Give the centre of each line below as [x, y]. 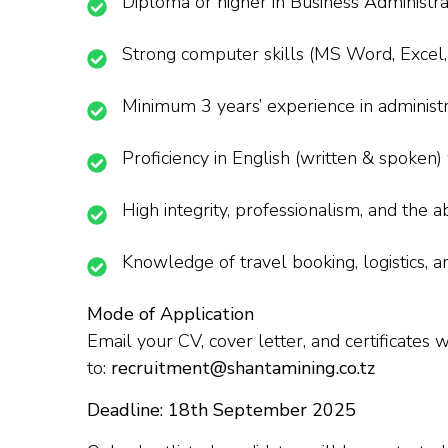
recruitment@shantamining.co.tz [243, 368]
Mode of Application [170, 314]
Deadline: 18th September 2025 [221, 410]
